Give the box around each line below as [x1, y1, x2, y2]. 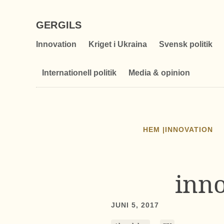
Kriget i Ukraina [88, 40, 147, 48]
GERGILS [36, 19, 82, 30]
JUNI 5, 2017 [111, 201, 159, 209]
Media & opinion [128, 68, 190, 77]
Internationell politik [42, 68, 116, 77]
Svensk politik [159, 40, 212, 48]
